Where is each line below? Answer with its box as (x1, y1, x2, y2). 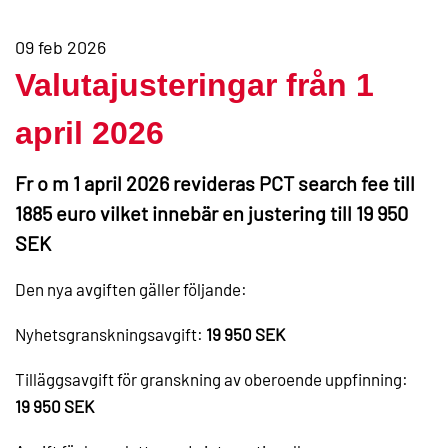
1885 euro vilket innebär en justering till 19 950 (15, 200, 408, 225)
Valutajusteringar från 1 (15, 66, 374, 103)
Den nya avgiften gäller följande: (15, 278, 247, 299)
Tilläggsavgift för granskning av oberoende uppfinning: (15, 368, 408, 389)
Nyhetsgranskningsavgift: (15, 323, 206, 344)
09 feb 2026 (15, 35, 106, 58)
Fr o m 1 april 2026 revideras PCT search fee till (15, 170, 415, 195)
